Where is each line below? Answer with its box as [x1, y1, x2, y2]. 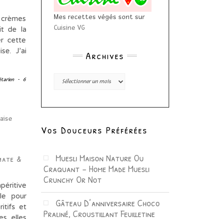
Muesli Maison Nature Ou [55, 151, 144, 164]
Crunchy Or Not [43, 172, 102, 186]
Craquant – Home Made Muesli [43, 161, 150, 175]
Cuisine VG [53, 23, 85, 32]
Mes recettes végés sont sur [53, 12, 145, 21]
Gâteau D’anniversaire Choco [55, 196, 160, 209]
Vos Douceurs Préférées [41, 123, 148, 136]
